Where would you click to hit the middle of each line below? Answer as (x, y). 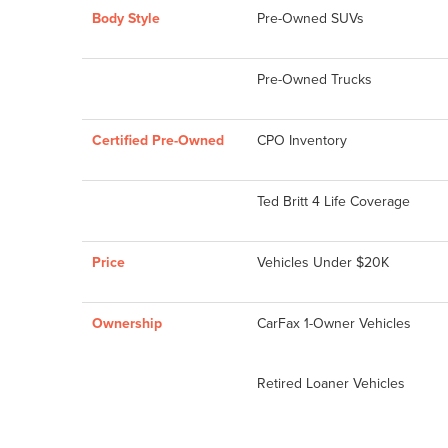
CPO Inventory (302, 139)
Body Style (126, 17)
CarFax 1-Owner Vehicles (334, 322)
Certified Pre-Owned (158, 139)
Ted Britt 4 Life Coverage (333, 200)
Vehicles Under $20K (323, 261)
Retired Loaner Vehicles (331, 382)
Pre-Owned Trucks (314, 78)
